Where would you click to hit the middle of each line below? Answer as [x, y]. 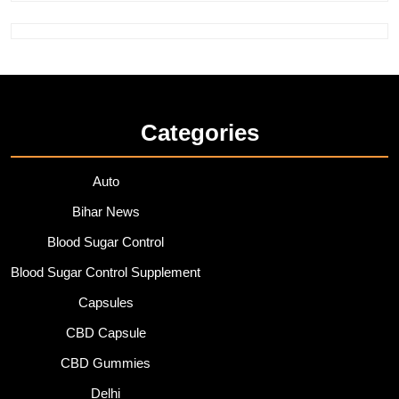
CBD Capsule [106, 333]
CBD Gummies [106, 363]
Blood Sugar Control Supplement [106, 273]
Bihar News [106, 212]
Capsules [106, 303]
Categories [199, 133]
